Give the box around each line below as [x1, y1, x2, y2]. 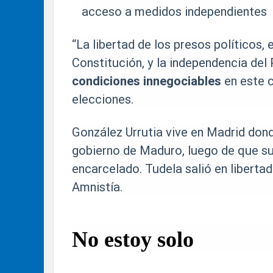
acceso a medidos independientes [82, 4, 267, 19]
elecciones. [72, 91, 133, 107]
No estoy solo [72, 227, 194, 252]
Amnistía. [72, 179, 122, 195]
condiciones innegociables [72, 73, 221, 89]
